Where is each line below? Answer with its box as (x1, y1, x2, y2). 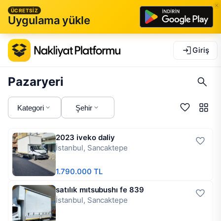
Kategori (17, 103, 44, 112)
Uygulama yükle (8, 14, 90, 27)
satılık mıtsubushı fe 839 (56, 185, 144, 194)
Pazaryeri (8, 74, 64, 89)
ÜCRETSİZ (11, 7, 38, 13)
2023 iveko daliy (56, 133, 115, 142)
